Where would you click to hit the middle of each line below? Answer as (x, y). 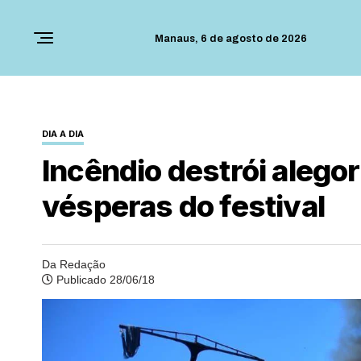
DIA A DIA (63, 134)
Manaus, (178, 39)
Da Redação (74, 264)
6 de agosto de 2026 (254, 39)
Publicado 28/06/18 (104, 280)
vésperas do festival (184, 206)
